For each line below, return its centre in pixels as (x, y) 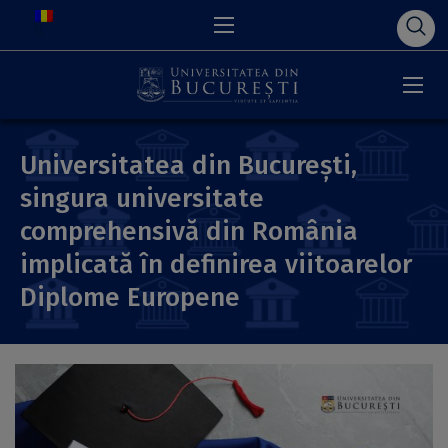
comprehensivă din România (189, 231)
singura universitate (142, 198)
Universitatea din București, (188, 165)
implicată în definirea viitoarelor (216, 264)
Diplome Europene (130, 297)
